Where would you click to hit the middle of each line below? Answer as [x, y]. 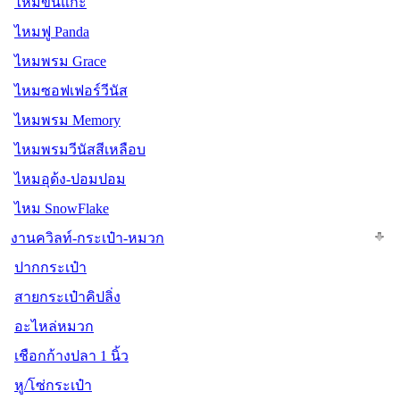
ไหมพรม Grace [60, 61]
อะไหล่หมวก [54, 326]
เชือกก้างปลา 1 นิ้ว [71, 355]
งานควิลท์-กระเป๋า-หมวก [87, 237]
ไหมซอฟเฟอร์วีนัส [71, 90]
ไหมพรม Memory [67, 120]
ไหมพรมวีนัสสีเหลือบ [80, 149]
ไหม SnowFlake [62, 208]
